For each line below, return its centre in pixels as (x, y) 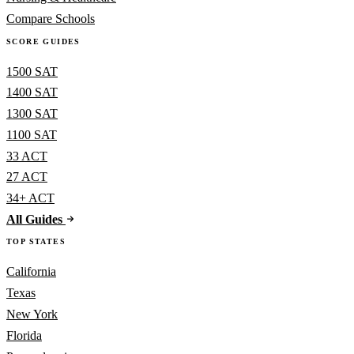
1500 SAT (32, 71)
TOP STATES (36, 242)
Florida (24, 335)
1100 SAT (32, 134)
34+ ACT (30, 198)
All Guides (36, 220)
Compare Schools (51, 19)
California (31, 272)
